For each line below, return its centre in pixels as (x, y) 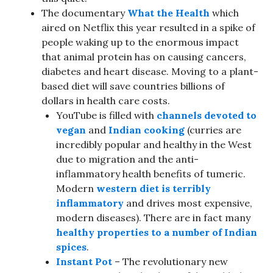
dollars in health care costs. (106, 100)
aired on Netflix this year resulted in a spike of (148, 27)
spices (71, 246)
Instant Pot (84, 261)
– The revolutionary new (170, 261)
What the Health (168, 12)
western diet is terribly (152, 188)
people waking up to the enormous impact (140, 42)
